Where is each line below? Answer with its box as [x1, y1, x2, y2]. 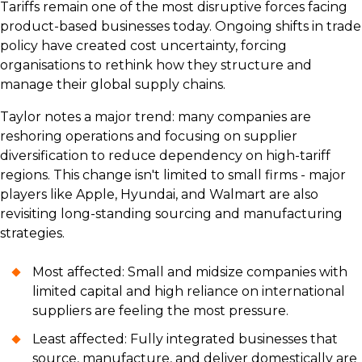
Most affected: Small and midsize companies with [32, 263, 347, 280]
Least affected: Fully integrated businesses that [32, 330, 338, 347]
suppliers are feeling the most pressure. [32, 302, 288, 318]
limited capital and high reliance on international [32, 283, 345, 299]
